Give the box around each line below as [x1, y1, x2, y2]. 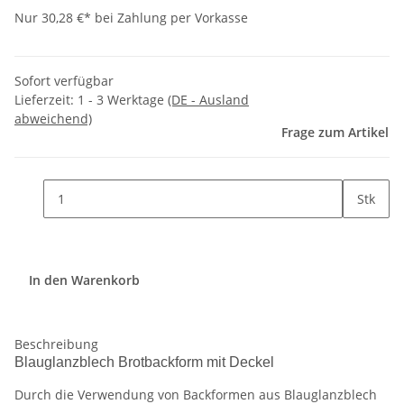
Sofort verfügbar [14, 72, 114, 90]
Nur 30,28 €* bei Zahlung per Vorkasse [14, 9, 248, 27]
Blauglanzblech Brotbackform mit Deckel [14, 354, 274, 371]
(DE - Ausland [168, 91, 249, 109]
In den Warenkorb [29, 271, 143, 289]
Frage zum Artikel [281, 124, 389, 142]
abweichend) [14, 110, 92, 128]
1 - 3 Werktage [78, 91, 168, 109]
